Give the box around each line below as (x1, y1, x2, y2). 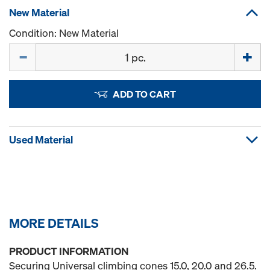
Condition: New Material (9, 25, 119, 40)
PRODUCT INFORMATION (9, 243, 128, 258)
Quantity (8, 42, 48, 57)
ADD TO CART (112, 87, 176, 101)
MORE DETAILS (9, 214, 99, 231)
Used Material (9, 132, 73, 146)
